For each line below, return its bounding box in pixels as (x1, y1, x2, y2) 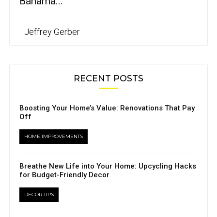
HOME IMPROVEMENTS (24, 133, 83, 140)
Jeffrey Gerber (24, 27, 80, 37)
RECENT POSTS (74, 73, 143, 84)
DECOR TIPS (24, 191, 54, 198)
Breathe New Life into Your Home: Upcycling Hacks (19, 162, 196, 171)
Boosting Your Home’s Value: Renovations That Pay (19, 104, 195, 113)
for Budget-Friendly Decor (19, 170, 109, 180)
